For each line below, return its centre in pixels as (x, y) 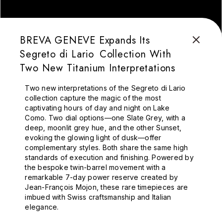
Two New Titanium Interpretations (98, 68)
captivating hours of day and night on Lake (97, 108)
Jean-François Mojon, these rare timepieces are (107, 187)
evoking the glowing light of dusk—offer (93, 138)
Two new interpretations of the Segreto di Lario (105, 88)
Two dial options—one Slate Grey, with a (117, 118)
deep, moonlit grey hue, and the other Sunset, (103, 128)
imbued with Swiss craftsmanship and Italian (98, 197)
